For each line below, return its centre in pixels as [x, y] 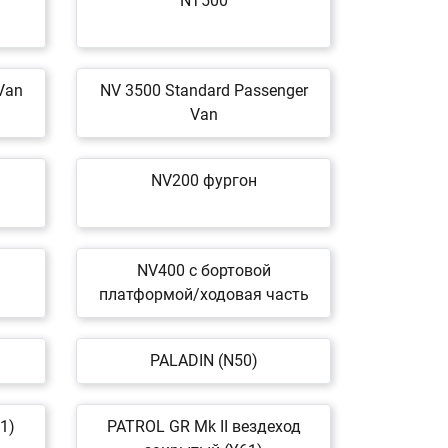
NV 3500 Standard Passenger [203, 90]
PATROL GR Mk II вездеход [203, 426]
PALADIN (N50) [203, 360]
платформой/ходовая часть [203, 294]
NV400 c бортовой [203, 270]
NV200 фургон [203, 180]
